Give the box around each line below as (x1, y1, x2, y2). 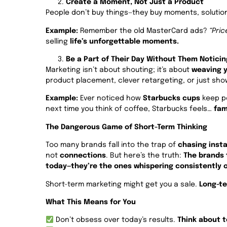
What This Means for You (46, 199, 136, 206)
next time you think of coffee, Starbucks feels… (46, 105, 214, 113)
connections (60, 152, 106, 160)
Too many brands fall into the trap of (46, 141, 178, 149)
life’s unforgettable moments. (70, 37, 179, 45)
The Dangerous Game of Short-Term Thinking (46, 123, 207, 131)
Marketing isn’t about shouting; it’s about (46, 66, 192, 74)
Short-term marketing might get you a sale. (46, 180, 199, 188)
